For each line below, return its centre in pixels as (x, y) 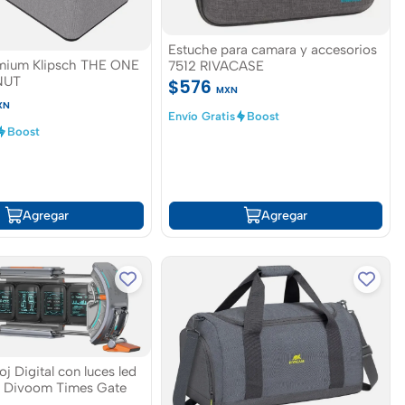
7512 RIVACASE (216, 66)
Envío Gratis (201, 117)
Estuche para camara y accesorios (272, 50)
